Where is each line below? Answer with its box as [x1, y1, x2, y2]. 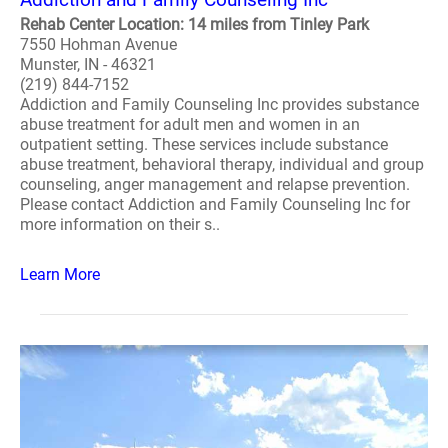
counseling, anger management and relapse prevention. [20, 175, 410, 194]
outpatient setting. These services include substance [20, 135, 388, 154]
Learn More [20, 265, 100, 284]
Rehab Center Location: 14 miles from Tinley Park [20, 15, 369, 34]
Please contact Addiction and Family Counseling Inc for [20, 195, 410, 214]
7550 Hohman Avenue [20, 35, 177, 54]
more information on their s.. [20, 215, 220, 234]
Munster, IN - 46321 [20, 55, 156, 74]
